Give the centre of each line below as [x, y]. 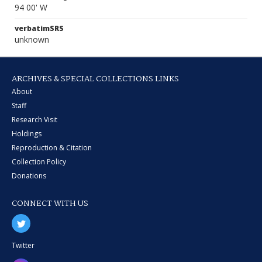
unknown [32, 39]
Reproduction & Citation [52, 148]
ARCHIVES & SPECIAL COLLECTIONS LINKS [95, 79]
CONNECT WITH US [50, 204]
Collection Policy [39, 162]
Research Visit [35, 120]
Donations [29, 176]
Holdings [27, 134]
